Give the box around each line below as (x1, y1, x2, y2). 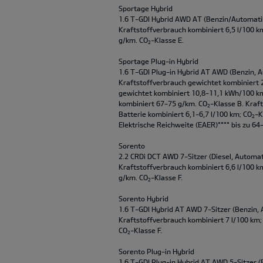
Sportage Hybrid (119, 4, 173, 12)
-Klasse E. (151, 35, 184, 44)
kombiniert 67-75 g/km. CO (119, 99, 207, 107)
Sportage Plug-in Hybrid (119, 56, 198, 65)
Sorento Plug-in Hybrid (119, 247, 194, 255)
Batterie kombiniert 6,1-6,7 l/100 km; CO (119, 109, 252, 118)
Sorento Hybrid (119, 194, 168, 203)
